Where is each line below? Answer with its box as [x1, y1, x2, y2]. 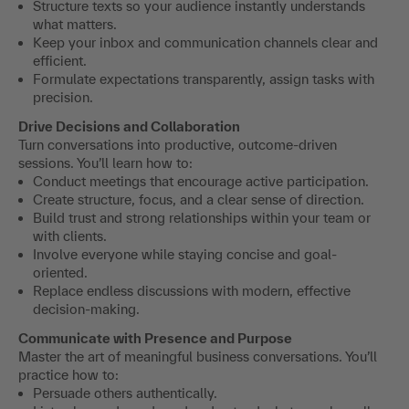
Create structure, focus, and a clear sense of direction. [33, 192, 364, 208]
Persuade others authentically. [33, 385, 217, 402]
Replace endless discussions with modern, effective [33, 283, 351, 299]
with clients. [33, 228, 107, 245]
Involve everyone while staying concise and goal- [33, 246, 337, 263]
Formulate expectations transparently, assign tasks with [33, 71, 374, 88]
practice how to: [18, 367, 119, 383]
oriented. [33, 265, 88, 281]
